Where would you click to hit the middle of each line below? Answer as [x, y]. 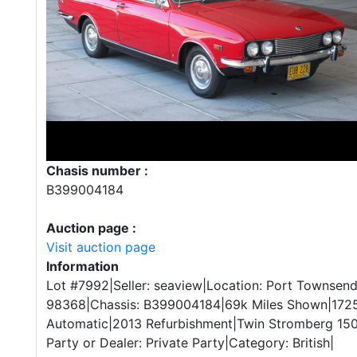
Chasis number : [97, 171]
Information [82, 266]
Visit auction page [101, 247]
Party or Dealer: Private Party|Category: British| [190, 343]
